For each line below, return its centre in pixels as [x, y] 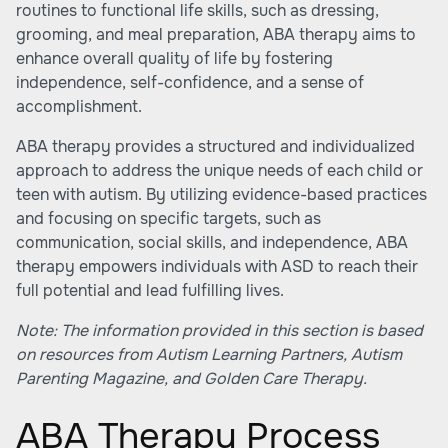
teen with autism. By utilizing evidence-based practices [221, 194]
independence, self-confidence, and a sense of [190, 82]
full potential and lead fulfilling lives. [150, 290]
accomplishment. [79, 106]
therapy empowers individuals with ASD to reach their [217, 266]
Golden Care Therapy [283, 378]
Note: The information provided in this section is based [219, 330]
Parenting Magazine [90, 378]
